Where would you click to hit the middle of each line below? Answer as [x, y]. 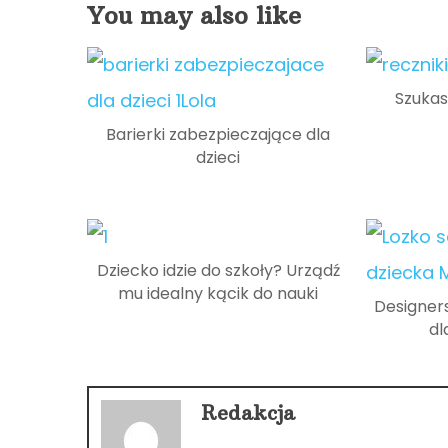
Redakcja [248, 413]
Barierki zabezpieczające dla [218, 135]
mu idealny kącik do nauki [218, 294]
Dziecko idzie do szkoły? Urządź [218, 271]
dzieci [218, 158]
